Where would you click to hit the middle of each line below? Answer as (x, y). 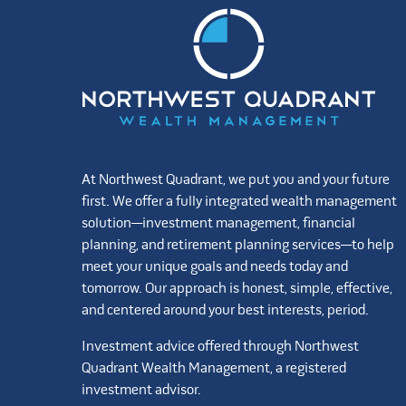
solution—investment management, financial (218, 224)
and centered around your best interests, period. (225, 311)
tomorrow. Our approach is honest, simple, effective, (237, 290)
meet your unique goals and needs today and (215, 268)
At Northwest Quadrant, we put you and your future (236, 181)
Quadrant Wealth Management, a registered (214, 369)
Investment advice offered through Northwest (220, 348)
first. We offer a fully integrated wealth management (239, 203)
